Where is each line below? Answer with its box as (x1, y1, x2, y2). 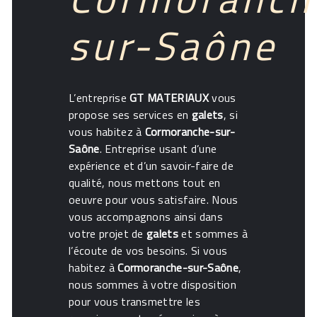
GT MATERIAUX (129, 88, 209, 106)
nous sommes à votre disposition (69, 275, 236, 293)
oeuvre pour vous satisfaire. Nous (69, 190, 238, 208)
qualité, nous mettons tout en (69, 173, 221, 191)
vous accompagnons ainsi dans (69, 207, 223, 225)
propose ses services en (69, 105, 192, 123)
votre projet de (69, 224, 147, 242)
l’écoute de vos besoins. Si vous (69, 241, 228, 259)
